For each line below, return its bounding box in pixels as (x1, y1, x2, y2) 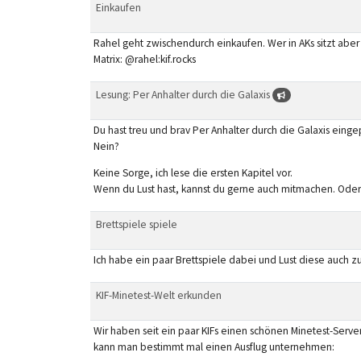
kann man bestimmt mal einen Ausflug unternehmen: (93, 339, 334, 354)
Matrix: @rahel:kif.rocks (93, 52, 196, 66)
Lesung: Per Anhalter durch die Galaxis (95, 87, 272, 102)
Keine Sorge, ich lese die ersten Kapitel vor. (93, 166, 293, 180)
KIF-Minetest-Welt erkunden (95, 288, 222, 302)
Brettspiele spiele (95, 217, 177, 231)
